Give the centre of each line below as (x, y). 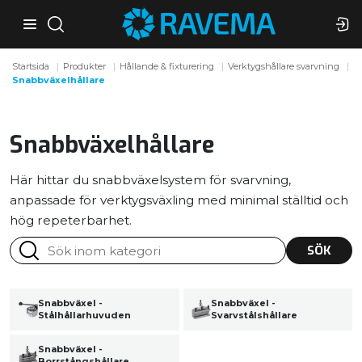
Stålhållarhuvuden (84, 316)
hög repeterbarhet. (71, 220)
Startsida (31, 67)
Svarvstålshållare (255, 316)
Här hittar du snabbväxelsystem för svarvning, (150, 179)
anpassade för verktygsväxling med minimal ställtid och (179, 200)
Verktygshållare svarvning (284, 67)
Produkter (85, 67)
